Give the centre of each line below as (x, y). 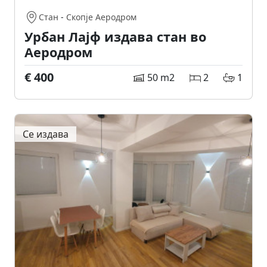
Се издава (46, 134)
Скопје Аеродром (101, 17)
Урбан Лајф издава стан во (115, 36)
